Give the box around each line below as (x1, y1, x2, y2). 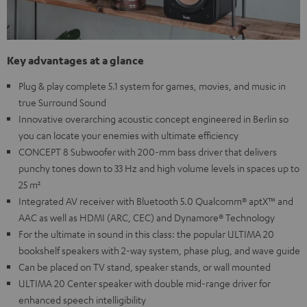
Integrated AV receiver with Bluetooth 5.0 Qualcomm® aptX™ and (19, 195, 293, 208)
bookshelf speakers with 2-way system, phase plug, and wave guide (19, 244, 300, 257)
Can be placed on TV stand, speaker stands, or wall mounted (19, 260, 271, 273)
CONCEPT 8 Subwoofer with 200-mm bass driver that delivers (19, 145, 277, 158)
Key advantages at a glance (7, 53, 144, 68)
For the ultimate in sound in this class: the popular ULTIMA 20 (19, 228, 274, 241)
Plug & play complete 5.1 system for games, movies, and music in (19, 79, 286, 93)
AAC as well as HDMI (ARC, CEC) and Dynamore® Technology (19, 211, 275, 224)
